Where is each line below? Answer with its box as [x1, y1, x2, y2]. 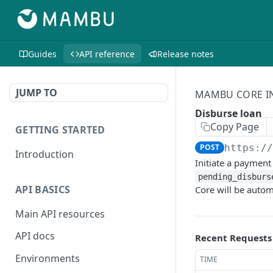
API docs [15, 229, 55, 243]
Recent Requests [195, 232, 272, 244]
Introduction [15, 147, 74, 161]
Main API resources [15, 207, 105, 221]
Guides [28, 48, 57, 60]
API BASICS [15, 182, 71, 196]
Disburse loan [195, 107, 262, 120]
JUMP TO [16, 86, 57, 99]
